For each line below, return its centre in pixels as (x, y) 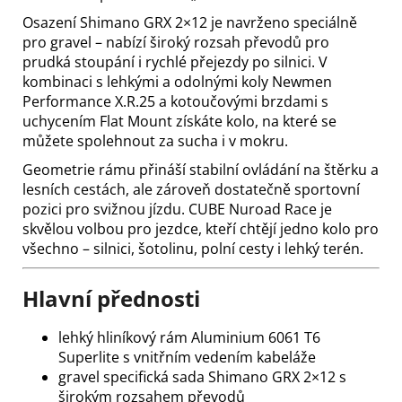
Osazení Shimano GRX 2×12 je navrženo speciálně (190, 22)
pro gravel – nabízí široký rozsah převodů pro (176, 42)
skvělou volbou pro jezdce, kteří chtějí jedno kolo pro (201, 228)
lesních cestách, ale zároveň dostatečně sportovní (191, 189)
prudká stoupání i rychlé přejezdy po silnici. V (175, 61)
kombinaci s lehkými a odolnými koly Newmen (177, 81)
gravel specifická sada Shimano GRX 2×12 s (202, 377)
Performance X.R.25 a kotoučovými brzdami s (175, 101)
